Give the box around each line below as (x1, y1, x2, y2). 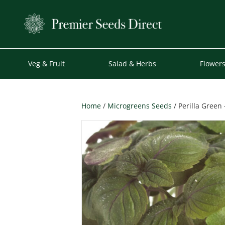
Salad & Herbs (108, 58, 157, 68)
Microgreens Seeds (107, 100, 172, 110)
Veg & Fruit (28, 58, 65, 68)
